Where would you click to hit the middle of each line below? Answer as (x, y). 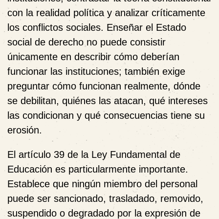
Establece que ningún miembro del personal (102, 184)
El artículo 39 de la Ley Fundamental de (94, 154)
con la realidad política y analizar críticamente (106, 12)
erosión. (25, 130)
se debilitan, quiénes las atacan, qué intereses (108, 100)
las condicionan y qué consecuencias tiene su (106, 115)
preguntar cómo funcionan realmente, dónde (104, 86)
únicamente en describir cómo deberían (93, 56)
